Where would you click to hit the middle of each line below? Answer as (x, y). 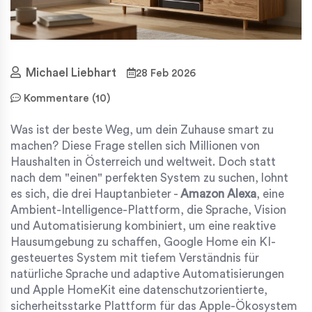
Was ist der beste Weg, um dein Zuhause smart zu (142, 130)
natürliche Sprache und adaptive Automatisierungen (147, 274)
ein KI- (258, 242)
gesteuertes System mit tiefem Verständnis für (135, 258)
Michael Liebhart (71, 73)
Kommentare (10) (65, 98)
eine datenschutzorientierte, (193, 290)
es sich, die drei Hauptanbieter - (95, 194)
